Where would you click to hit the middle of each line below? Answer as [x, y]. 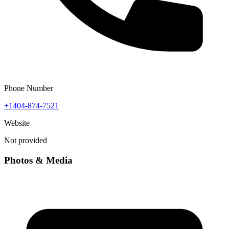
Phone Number [29, 88]
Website [17, 123]
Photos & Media [38, 160]
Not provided [26, 141]
